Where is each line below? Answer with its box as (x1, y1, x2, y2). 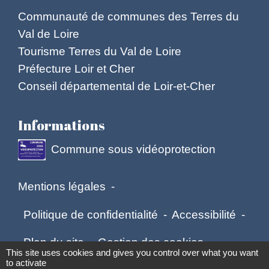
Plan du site (23, 235, 84, 249)
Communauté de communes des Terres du (18, 9, 239, 23)
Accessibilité (172, 207, 237, 221)
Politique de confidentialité (23, 207, 158, 221)
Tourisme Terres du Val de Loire (18, 44, 181, 58)
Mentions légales (18, 180, 106, 193)
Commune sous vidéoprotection (50, 142, 216, 156)
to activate (6, 258, 46, 268)
